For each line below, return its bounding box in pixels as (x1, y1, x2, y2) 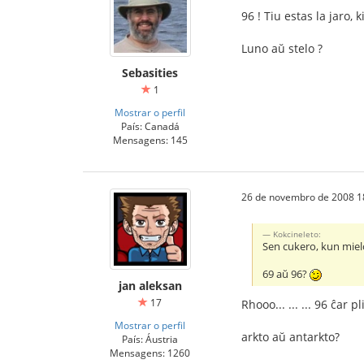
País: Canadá (120, 119, 180, 132)
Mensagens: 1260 (110, 346, 190, 359)
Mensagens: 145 (112, 133, 188, 146)
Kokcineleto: (273, 227, 322, 240)
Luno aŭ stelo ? (241, 41, 323, 56)
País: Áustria (122, 332, 178, 345)
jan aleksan (118, 278, 182, 293)
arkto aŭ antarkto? (241, 329, 340, 345)
